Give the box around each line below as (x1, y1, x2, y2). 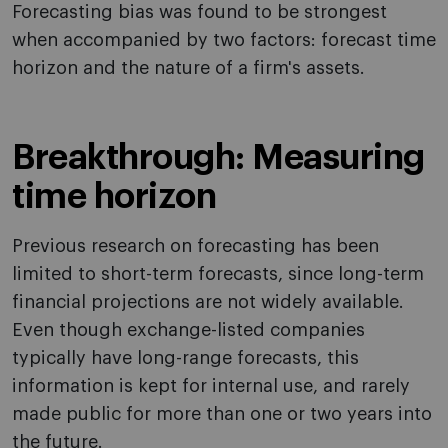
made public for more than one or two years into (12, 405, 432, 424)
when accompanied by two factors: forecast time (12, 31, 436, 50)
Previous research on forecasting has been (12, 237, 379, 256)
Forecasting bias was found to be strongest (12, 3, 387, 22)
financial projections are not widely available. (12, 293, 404, 312)
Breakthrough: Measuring (12, 140, 425, 176)
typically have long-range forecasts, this (12, 349, 359, 368)
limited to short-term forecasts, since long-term (12, 265, 424, 284)
